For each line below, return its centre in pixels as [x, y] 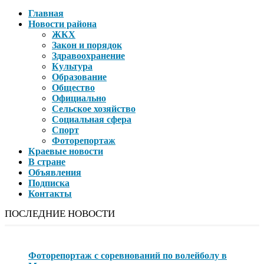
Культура [72, 67]
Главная [46, 14]
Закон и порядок [87, 45]
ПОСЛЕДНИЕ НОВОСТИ [60, 214]
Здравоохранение [88, 56]
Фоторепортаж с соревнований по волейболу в [128, 256]
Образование [79, 77]
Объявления [55, 173]
